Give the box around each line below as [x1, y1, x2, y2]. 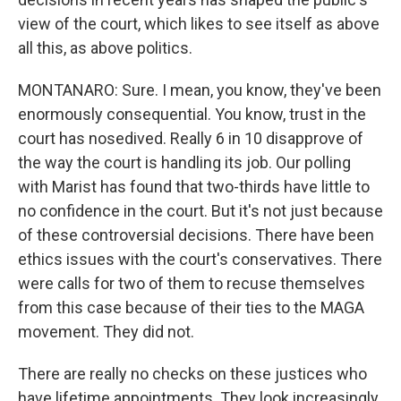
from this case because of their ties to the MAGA [18, 298, 364, 317]
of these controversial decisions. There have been [18, 226, 374, 244]
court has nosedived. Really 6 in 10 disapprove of [18, 129, 363, 148]
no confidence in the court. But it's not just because [18, 201, 383, 220]
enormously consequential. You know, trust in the [18, 105, 366, 124]
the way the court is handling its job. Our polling [18, 153, 351, 172]
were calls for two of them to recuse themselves [18, 274, 365, 293]
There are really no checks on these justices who [18, 364, 367, 383]
